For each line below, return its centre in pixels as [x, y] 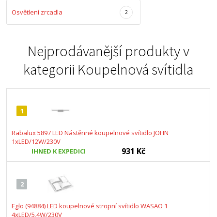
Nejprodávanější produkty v [108, 51]
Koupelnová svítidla [136, 69]
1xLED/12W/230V [36, 141]
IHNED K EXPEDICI [59, 151]
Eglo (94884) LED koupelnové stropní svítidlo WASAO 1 [90, 206]
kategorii [51, 69]
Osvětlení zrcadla [37, 12]
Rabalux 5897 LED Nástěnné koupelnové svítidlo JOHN [90, 133]
